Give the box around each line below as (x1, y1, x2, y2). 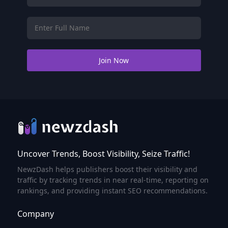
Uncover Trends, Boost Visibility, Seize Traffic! (17, 148, 190, 159)
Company (17, 208, 54, 219)
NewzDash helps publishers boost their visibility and (17, 164, 197, 174)
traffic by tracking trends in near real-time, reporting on (17, 175, 209, 185)
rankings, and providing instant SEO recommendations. (17, 185, 208, 195)
